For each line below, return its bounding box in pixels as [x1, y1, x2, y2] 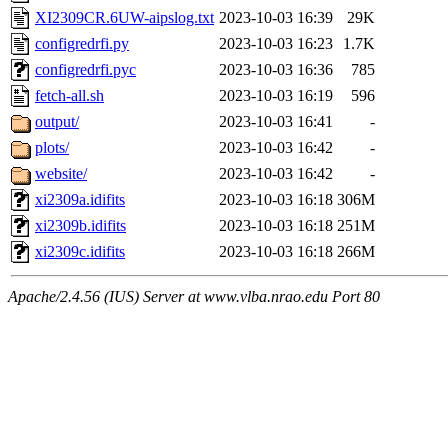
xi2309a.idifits [35, 191, 125, 209]
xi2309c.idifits [35, 243, 125, 261]
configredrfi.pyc [35, 61, 136, 79]
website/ [35, 165, 87, 183]
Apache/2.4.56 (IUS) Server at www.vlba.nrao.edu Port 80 [8, 288, 380, 306]
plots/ [35, 139, 69, 157]
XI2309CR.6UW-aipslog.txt [35, 9, 214, 27]
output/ [35, 113, 79, 131]
